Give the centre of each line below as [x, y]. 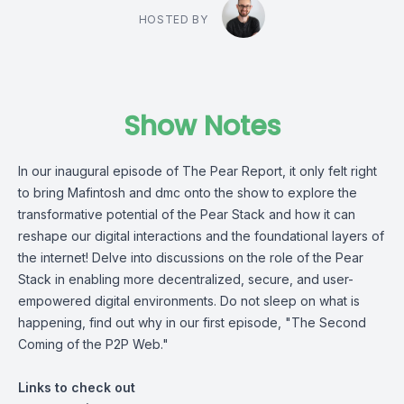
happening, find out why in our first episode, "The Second [192, 322]
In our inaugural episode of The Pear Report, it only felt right [197, 171]
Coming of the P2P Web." [93, 344]
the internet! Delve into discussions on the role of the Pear [191, 257]
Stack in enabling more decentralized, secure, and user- [186, 279]
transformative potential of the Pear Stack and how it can [187, 214]
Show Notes [202, 126]
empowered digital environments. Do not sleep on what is [189, 301]
